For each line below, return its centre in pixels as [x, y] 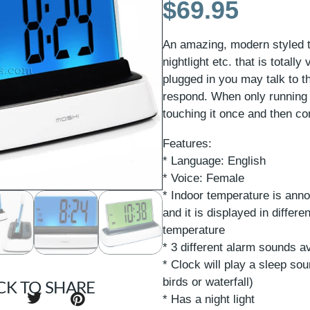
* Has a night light [209, 299]
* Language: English [215, 161]
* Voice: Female [204, 178]
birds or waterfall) [208, 282]
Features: [188, 143]
